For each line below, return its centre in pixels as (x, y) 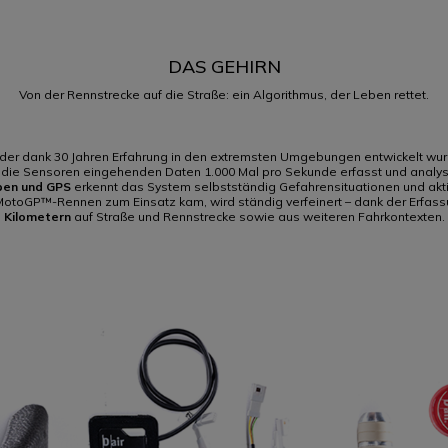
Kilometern (37, 216)
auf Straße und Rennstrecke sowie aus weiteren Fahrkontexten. (257, 216)
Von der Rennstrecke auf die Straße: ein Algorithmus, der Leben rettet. (224, 94)
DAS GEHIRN (224, 66)
